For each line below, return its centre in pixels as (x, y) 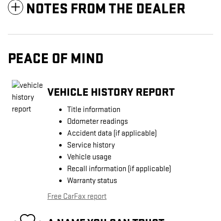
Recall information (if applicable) (119, 169)
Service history (91, 146)
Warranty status (92, 181)
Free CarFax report (77, 197)
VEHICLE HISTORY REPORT (111, 92)
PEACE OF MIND (56, 59)
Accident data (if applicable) (112, 134)
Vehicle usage (89, 157)
